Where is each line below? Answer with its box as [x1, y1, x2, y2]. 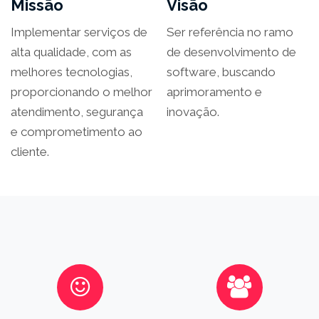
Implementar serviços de [11, 24, 147, 39]
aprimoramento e [167, 84, 262, 99]
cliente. [11, 144, 49, 159]
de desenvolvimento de [167, 44, 296, 59]
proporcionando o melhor [11, 84, 152, 99]
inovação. [167, 104, 219, 119]
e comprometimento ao [11, 124, 142, 139]
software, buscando [167, 64, 276, 79]
